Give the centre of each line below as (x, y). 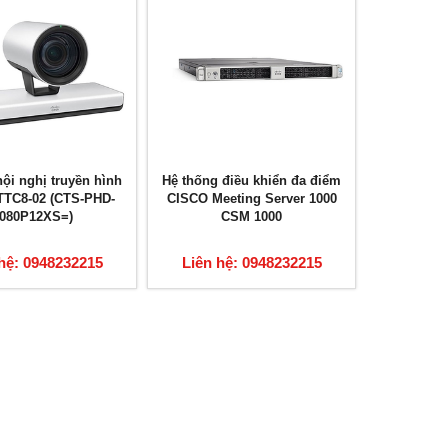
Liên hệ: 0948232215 (251, 263)
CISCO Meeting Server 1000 (251, 199)
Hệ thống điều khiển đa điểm (252, 181)
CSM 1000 (252, 217)
